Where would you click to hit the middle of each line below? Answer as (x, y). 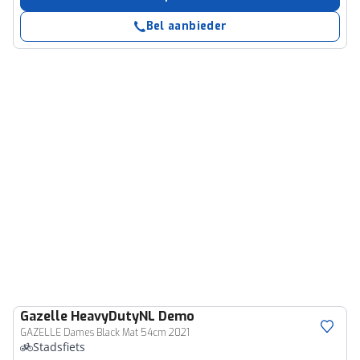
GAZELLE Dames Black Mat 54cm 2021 (105, 333)
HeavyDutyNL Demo (133, 316)
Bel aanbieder (186, 26)
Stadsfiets (59, 347)
